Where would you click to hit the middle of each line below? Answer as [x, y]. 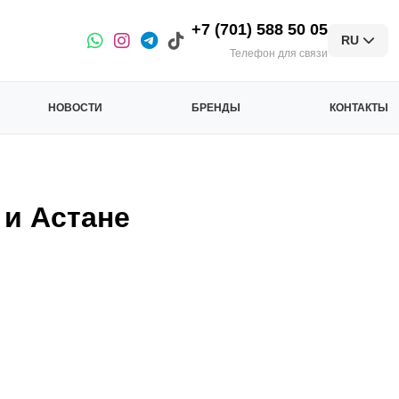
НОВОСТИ [76, 108]
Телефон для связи [278, 53]
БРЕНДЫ [216, 108]
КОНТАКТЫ [358, 108]
